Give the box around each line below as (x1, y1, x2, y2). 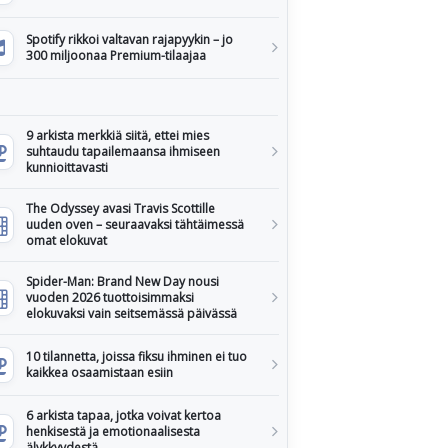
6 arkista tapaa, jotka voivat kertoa (26, 407, 221, 424)
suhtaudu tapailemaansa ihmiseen (26, 143, 220, 160)
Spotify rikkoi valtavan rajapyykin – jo (26, 31, 233, 48)
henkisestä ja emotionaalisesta (26, 423, 200, 440)
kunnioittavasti (26, 159, 108, 176)
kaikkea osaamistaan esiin (26, 364, 173, 381)
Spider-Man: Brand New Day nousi (26, 273, 219, 290)
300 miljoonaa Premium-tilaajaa (26, 47, 206, 64)
